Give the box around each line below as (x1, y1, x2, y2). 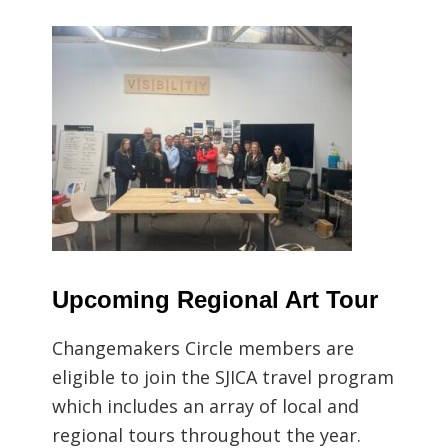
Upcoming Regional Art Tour (52, 285, 379, 313)
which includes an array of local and (52, 393, 360, 418)
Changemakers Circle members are (52, 335, 355, 360)
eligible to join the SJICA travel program (52, 364, 395, 389)
